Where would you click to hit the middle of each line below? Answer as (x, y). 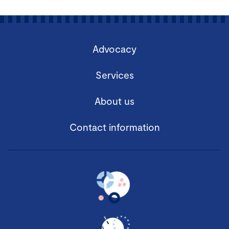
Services (114, 75)
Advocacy (114, 49)
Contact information (114, 127)
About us (114, 101)
